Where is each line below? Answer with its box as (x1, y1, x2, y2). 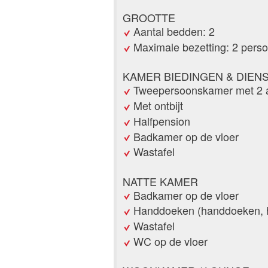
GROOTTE (123, 10, 175, 26)
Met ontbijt (133, 98, 183, 114)
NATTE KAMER (123, 173, 198, 189)
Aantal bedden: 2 (133, 23, 215, 39)
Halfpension (133, 112, 190, 129)
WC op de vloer (133, 233, 208, 249)
